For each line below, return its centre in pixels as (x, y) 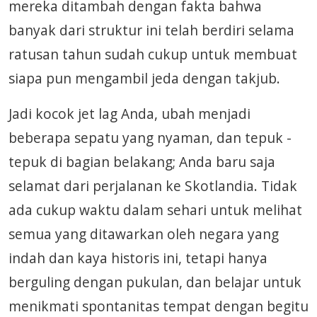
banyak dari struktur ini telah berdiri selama (151, 30)
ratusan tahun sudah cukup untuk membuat (153, 54)
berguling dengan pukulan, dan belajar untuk (155, 282)
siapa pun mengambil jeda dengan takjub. (144, 78)
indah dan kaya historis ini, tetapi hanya (138, 258)
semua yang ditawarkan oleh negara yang (144, 234)
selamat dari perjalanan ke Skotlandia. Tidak (153, 186)
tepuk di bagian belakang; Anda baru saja (142, 162)
